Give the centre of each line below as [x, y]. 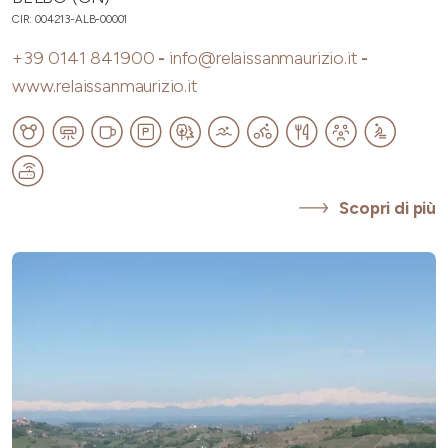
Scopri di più [387, 208]
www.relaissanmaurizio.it [105, 86]
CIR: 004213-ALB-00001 [70, 19]
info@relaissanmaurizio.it [263, 58]
